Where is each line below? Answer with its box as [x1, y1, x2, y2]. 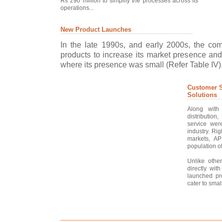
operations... [60, 4, 94, 11]
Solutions [187, 91, 217, 99]
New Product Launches [60, 25, 131, 33]
